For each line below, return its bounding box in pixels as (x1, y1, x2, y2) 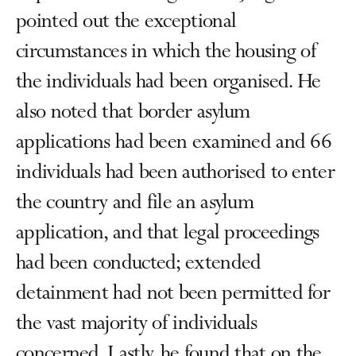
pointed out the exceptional (16, 11, 237, 35)
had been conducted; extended (16, 253, 261, 277)
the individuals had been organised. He (16, 72, 321, 95)
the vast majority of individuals (16, 313, 257, 337)
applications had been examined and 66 (16, 132, 332, 156)
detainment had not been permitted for (16, 283, 331, 307)
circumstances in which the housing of (16, 41, 317, 65)
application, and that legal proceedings (16, 222, 319, 246)
